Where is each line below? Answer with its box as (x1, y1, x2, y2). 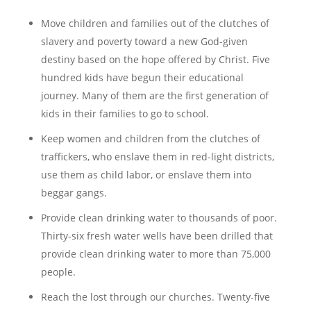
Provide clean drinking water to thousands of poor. (40, 211, 277, 224)
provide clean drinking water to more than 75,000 (40, 247, 271, 260)
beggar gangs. (40, 186, 107, 199)
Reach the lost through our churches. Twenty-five (40, 290, 270, 303)
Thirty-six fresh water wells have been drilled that (40, 229, 273, 242)
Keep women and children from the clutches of (40, 132, 260, 145)
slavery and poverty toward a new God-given (40, 35, 248, 48)
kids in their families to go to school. (40, 107, 209, 120)
